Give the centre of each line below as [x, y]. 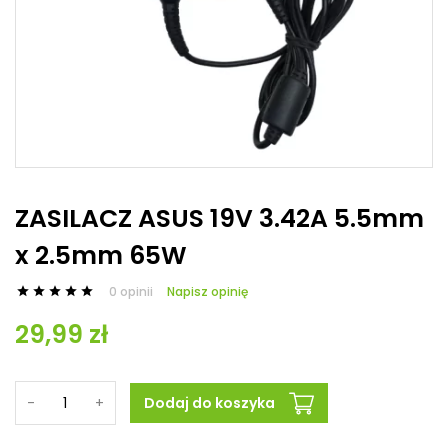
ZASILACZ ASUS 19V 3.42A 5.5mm [219, 218]
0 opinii [131, 291]
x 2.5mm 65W [101, 255]
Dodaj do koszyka [209, 403]
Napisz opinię [207, 291]
